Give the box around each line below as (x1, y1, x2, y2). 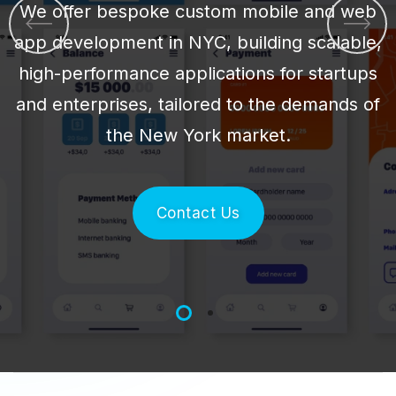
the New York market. (105, 125, 291, 146)
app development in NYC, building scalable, (14, 32, 382, 53)
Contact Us (156, 204, 240, 222)
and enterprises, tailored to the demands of (16, 94, 380, 115)
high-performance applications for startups (19, 63, 377, 84)
